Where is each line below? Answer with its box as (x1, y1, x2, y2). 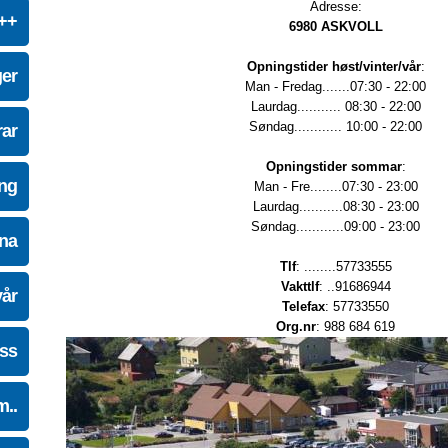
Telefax (282, 299, 325, 314)
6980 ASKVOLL (288, 19, 383, 34)
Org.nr (276, 319, 316, 334)
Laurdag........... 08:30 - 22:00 (250, 99, 421, 114)
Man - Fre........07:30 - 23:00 (253, 179, 418, 194)
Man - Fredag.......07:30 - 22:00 (245, 79, 426, 94)
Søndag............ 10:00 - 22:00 (249, 119, 422, 134)
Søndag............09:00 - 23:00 (251, 219, 420, 234)
